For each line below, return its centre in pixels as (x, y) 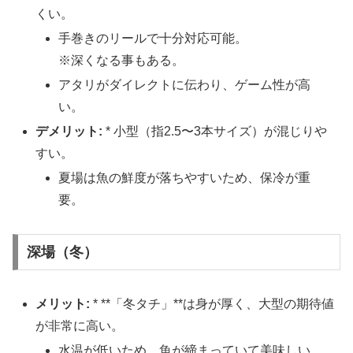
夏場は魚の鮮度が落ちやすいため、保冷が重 (185, 178)
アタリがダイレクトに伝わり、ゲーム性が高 (185, 85)
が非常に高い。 (80, 326)
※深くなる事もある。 (122, 60)
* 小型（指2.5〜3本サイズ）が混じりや (215, 132)
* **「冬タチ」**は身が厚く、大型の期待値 (212, 304)
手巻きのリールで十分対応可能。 (153, 38)
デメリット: (69, 132)
